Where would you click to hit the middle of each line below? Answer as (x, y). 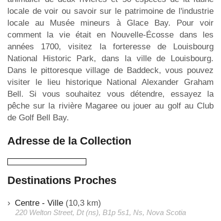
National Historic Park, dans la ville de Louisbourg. (110, 58)
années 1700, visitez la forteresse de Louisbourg (110, 46)
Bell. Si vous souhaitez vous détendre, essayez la (110, 94)
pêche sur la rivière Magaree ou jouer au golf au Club (110, 106)
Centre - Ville (39, 203)
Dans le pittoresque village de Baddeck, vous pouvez (110, 70)
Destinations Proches (62, 180)
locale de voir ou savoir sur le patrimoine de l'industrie (110, 11)
